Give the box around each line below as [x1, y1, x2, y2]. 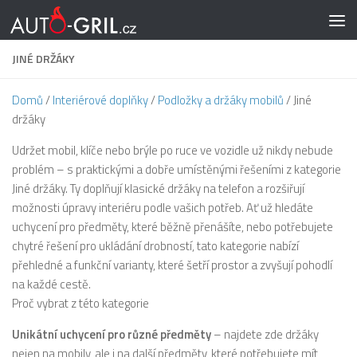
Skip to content [22, 15, 108, 34]
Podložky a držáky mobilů [158, 91, 284, 109]
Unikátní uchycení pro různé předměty [12, 325, 211, 343]
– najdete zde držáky [211, 325, 319, 343]
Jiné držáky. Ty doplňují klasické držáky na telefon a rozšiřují [12, 179, 304, 198]
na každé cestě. [12, 275, 91, 293]
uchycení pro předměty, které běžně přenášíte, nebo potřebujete [12, 218, 333, 236]
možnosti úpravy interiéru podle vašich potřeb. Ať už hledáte [12, 198, 313, 217]
